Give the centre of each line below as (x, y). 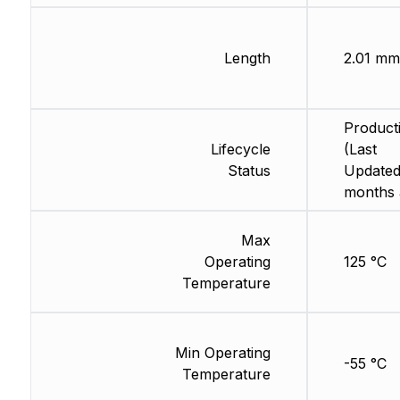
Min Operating (222, 353)
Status (249, 171)
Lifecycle (240, 149)
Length (247, 58)
